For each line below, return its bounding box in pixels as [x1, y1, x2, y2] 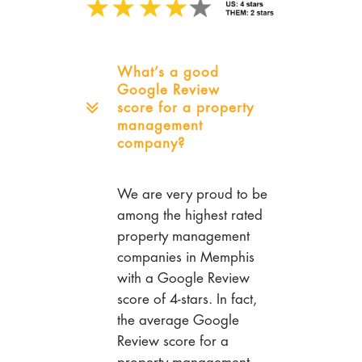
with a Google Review [117, 271, 250, 285]
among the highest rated [117, 208, 263, 222]
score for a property [117, 101, 254, 115]
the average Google [117, 314, 239, 327]
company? [117, 137, 185, 150]
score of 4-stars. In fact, [117, 293, 257, 306]
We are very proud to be [117, 187, 267, 201]
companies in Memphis [117, 250, 255, 264]
